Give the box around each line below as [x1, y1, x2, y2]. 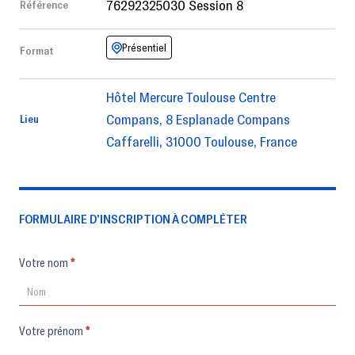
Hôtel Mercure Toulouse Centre [106, 88, 276, 106]
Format [20, 44, 54, 58]
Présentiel [122, 40, 166, 55]
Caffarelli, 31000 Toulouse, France [106, 132, 297, 151]
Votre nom [48, 255, 71, 270]
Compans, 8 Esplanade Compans [106, 110, 290, 128]
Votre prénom [48, 323, 86, 338]
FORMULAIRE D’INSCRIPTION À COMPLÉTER [19, 211, 247, 227]
